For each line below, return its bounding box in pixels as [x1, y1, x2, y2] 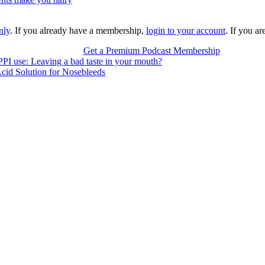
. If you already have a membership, [10, 25, 146, 36]
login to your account [146, 25, 225, 36]
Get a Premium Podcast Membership [83, 46, 220, 56]
